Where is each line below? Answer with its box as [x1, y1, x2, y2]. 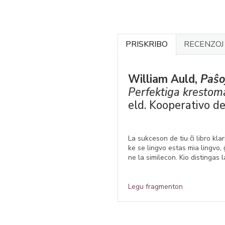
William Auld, [128, 71, 200, 87]
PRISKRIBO [126, 39, 168, 50]
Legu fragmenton [128, 182, 183, 191]
